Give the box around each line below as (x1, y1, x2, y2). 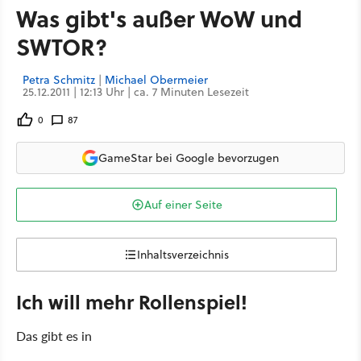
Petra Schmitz (23, 72, 95, 88)
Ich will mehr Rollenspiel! (16, 288, 247, 316)
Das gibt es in (16, 326, 92, 345)
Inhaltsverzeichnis (137, 247, 229, 263)
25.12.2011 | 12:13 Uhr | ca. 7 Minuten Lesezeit (23, 84, 249, 100)
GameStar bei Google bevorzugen (98, 149, 279, 166)
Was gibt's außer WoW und (16, 2, 302, 35)
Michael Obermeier (105, 72, 208, 88)
